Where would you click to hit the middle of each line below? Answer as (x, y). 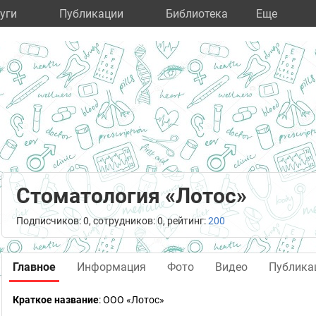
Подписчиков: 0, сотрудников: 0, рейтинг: (112, 221)
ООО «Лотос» (134, 300)
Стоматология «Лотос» (132, 196)
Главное (34, 267)
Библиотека (197, 14)
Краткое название (56, 300)
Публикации (91, 14)
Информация (111, 267)
